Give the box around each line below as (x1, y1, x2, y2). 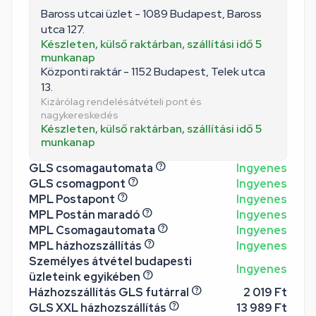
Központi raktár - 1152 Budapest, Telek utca (41, 64, 265, 79)
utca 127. (41, 22, 85, 37)
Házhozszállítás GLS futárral (29, 285, 189, 300)
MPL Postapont (29, 192, 115, 207)
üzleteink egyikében (29, 269, 140, 284)
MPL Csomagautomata (29, 223, 155, 238)
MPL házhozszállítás (29, 238, 142, 253)
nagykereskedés (41, 109, 119, 121)
